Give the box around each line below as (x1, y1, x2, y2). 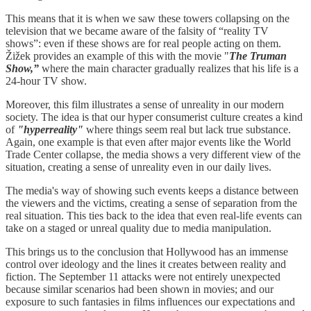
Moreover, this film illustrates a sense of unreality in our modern (6, 99, 284, 111)
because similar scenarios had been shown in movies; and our (6, 283, 274, 296)
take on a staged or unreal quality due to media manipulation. (6, 222, 271, 235)
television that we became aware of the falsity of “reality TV (6, 25, 269, 37)
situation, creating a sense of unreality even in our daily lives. (6, 161, 274, 174)
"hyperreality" (15, 124, 83, 136)
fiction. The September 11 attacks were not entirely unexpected (6, 271, 280, 283)
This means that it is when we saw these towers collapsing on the (6, 12, 289, 25)
